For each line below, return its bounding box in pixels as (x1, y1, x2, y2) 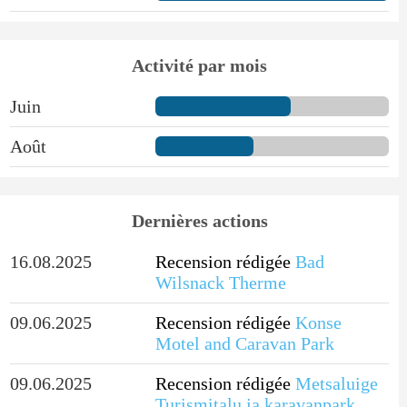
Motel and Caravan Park (154, 333, 334, 353)
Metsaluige (294, 372, 378, 393)
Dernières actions (131, 210, 268, 231)
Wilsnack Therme (154, 272, 286, 293)
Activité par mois (132, 55, 268, 75)
